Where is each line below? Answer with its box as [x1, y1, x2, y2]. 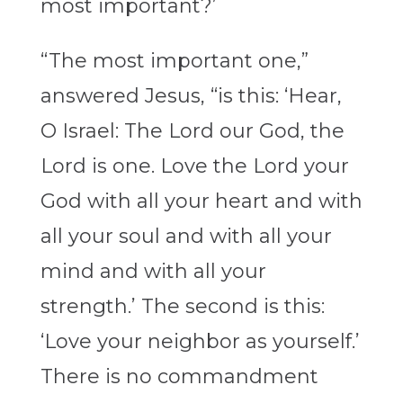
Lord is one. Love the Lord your [40, 154, 349, 179]
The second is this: [140, 294, 325, 319]
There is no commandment [40, 364, 318, 390]
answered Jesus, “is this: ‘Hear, [40, 84, 342, 109]
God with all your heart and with [40, 189, 363, 214]
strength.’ [40, 294, 136, 319]
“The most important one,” [40, 49, 309, 74]
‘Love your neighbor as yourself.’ [40, 329, 360, 354]
